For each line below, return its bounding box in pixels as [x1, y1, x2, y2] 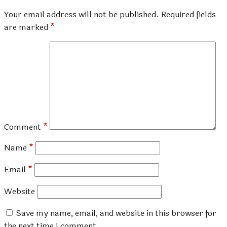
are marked [4, 21, 50, 34]
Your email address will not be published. [4, 8, 159, 21]
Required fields [161, 8, 216, 21]
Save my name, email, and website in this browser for [16, 207, 216, 220]
